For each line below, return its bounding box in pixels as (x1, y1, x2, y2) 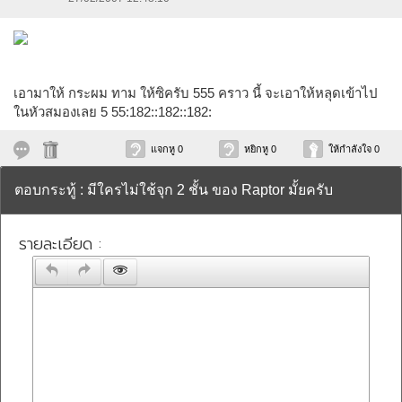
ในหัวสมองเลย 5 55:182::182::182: (13, 104, 212, 119)
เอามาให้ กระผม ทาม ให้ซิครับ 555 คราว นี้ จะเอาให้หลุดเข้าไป (13, 85, 378, 100)
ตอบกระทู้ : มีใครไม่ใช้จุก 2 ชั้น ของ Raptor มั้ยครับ (14, 182, 333, 197)
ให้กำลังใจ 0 (328, 144, 380, 154)
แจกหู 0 (150, 144, 183, 154)
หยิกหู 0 (244, 144, 277, 154)
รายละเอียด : (19, 232, 101, 257)
